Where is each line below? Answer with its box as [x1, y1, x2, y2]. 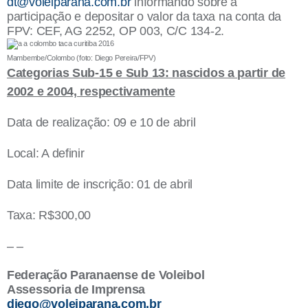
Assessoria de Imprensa [7, 282, 146, 296]
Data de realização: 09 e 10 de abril [7, 115, 196, 129]
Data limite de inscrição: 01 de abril [7, 177, 193, 191]
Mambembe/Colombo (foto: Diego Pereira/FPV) [7, 53, 156, 62]
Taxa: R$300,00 [7, 208, 91, 222]
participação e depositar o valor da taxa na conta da [7, 9, 281, 23]
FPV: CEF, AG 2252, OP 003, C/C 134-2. [7, 23, 225, 38]
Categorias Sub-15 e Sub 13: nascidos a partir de [7, 65, 286, 80]
